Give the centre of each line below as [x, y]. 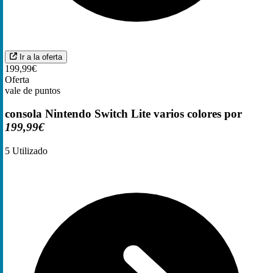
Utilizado [29, 151]
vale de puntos [33, 90]
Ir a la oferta [41, 57]
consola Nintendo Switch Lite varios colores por [123, 114]
